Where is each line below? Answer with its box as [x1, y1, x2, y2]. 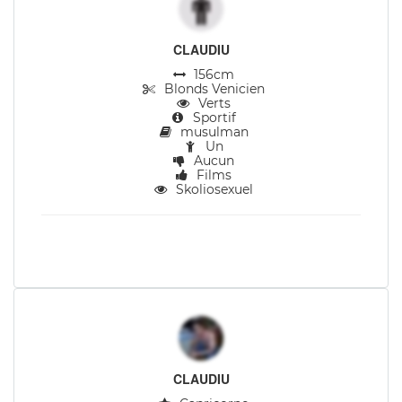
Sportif [188, 109, 236, 126]
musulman [176, 124, 249, 140]
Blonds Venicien [160, 81, 265, 97]
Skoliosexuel [171, 181, 253, 197]
